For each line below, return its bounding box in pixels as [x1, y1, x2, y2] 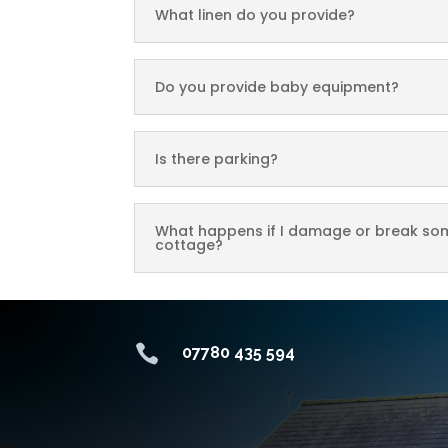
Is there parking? [155, 148, 279, 169]
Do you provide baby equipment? [155, 76, 400, 97]
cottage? [155, 234, 224, 255]
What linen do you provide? [155, 4, 356, 25]
